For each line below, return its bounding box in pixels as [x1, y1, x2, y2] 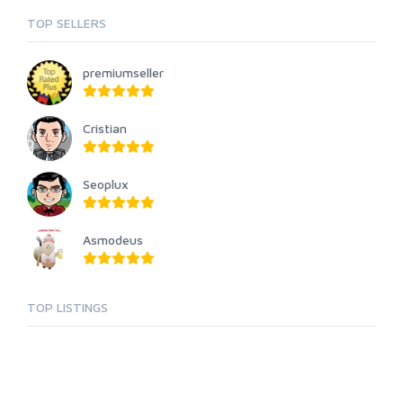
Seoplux [83, 176, 129, 193]
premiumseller [83, 65, 164, 81]
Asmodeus [83, 232, 143, 248]
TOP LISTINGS [27, 300, 108, 316]
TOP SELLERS [27, 15, 106, 31]
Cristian [83, 121, 127, 137]
